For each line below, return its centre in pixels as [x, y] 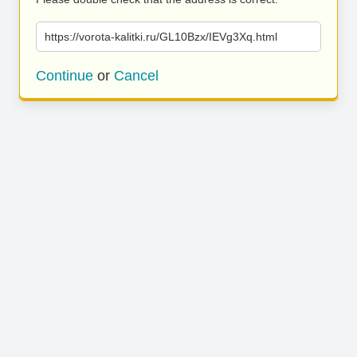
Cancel [136, 76]
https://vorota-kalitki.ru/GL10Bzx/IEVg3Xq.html [161, 37]
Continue [65, 76]
